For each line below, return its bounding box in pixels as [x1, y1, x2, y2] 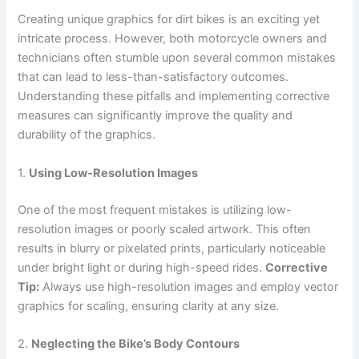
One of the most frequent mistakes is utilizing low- [18, 202, 292, 217]
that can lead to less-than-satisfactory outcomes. [18, 70, 289, 85]
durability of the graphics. [18, 127, 156, 143]
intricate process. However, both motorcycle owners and [18, 31, 328, 46]
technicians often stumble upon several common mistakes [18, 50, 337, 66]
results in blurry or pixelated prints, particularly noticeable [18, 240, 326, 256]
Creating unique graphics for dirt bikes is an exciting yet [18, 12, 321, 27]
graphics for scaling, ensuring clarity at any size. [18, 298, 280, 313]
